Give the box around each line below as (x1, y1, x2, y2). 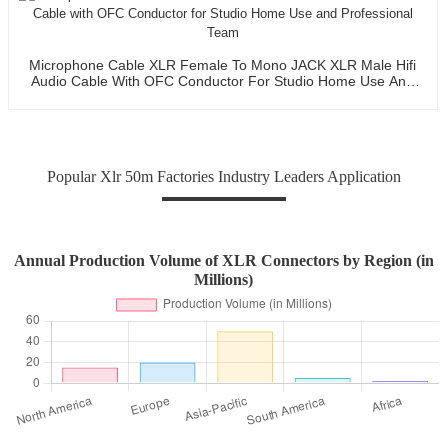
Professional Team (164, 88, 282, 105)
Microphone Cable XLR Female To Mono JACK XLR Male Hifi (29, 56, 417, 73)
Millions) (194, 270, 254, 288)
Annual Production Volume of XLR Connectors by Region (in (13, 251, 434, 269)
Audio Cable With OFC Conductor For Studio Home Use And (31, 72, 415, 89)
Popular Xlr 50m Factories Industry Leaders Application (46, 167, 401, 185)
